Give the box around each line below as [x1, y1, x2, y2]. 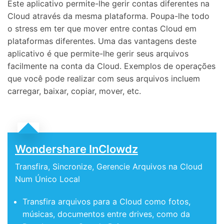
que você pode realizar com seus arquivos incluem [7, 73, 200, 83]
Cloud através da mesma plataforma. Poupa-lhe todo [7, 10, 209, 21]
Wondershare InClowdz [15, 142, 138, 155]
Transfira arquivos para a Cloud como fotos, [22, 196, 190, 206]
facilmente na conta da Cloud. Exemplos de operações [7, 60, 215, 71]
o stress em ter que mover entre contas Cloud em [7, 23, 196, 33]
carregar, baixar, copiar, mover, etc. [7, 85, 141, 96]
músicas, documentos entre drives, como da [22, 208, 190, 219]
